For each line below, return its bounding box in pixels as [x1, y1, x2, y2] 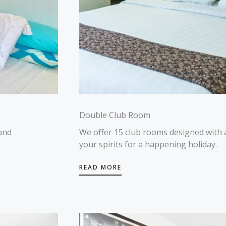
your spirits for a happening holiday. [79, 139, 217, 150]
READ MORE [79, 163, 122, 172]
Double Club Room [79, 109, 150, 121]
